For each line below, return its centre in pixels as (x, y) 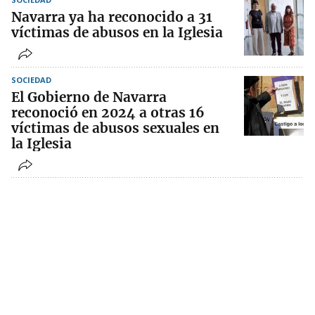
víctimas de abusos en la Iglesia (117, 33)
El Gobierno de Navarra (89, 97)
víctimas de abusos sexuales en (115, 128)
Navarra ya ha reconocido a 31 (112, 17)
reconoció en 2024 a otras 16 (108, 113)
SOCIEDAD (31, 80)
